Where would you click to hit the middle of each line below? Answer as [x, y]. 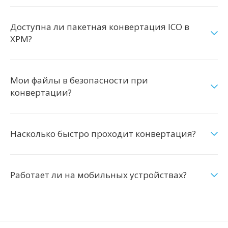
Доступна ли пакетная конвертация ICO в [100, 27]
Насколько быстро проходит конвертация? [103, 134]
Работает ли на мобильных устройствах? [98, 175]
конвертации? [41, 92]
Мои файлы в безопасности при [79, 80]
